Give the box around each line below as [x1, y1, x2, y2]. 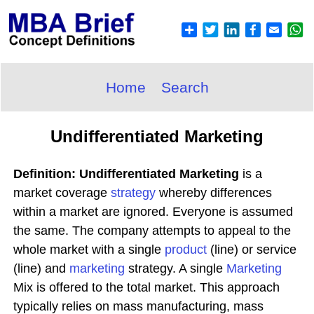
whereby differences [156, 186, 272, 200]
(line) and [13, 261, 69, 275]
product [165, 243, 207, 257]
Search [161, 79, 209, 95]
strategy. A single [125, 261, 226, 275]
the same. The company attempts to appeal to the [13, 224, 291, 238]
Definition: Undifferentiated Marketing [13, 167, 239, 181]
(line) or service [207, 243, 296, 257]
